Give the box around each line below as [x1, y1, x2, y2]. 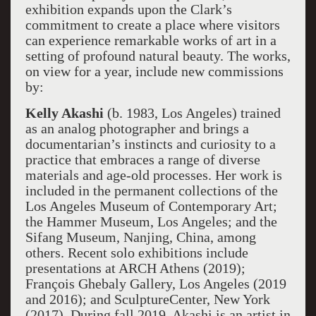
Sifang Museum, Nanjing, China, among [25, 229, 256, 245]
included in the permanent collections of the [25, 183, 278, 198]
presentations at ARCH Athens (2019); [25, 260, 245, 276]
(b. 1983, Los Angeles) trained [107, 105, 281, 121]
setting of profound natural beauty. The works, [25, 48, 291, 63]
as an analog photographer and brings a [25, 121, 249, 136]
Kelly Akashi [25, 105, 107, 121]
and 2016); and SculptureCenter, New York [25, 291, 270, 307]
